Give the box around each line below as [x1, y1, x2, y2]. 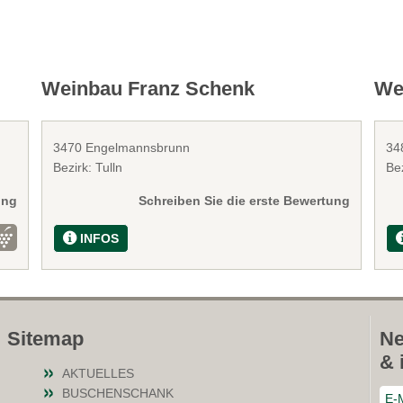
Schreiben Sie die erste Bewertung [138, 193, 350, 209]
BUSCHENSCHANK [62, 386, 175, 401]
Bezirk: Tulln [53, 160, 123, 175]
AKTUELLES [62, 366, 135, 381]
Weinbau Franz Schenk [41, 77, 255, 101]
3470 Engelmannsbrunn [53, 140, 191, 156]
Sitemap [7, 327, 85, 351]
